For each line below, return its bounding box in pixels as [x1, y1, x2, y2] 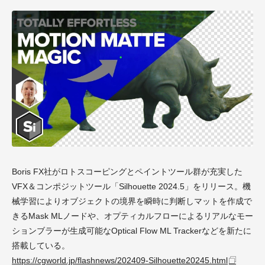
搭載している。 [12, 240, 70, 250]
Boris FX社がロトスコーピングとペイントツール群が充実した [12, 166, 243, 176]
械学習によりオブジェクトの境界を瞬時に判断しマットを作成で [12, 196, 252, 206]
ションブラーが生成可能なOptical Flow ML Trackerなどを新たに [12, 225, 251, 235]
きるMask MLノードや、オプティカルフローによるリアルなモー [12, 211, 253, 221]
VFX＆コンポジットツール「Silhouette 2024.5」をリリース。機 [12, 181, 251, 191]
